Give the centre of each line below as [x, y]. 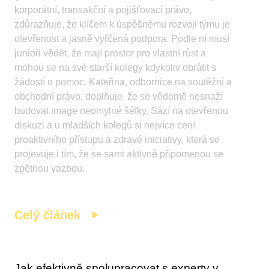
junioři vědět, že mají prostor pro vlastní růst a [110, 53]
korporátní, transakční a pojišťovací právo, [103, 10]
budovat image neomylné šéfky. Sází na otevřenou [122, 111]
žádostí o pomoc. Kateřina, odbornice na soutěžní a [123, 82]
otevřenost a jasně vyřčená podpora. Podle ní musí [122, 39]
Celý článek [48, 215]
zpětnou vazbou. [50, 169]
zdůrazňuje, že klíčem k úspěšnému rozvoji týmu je [122, 25]
